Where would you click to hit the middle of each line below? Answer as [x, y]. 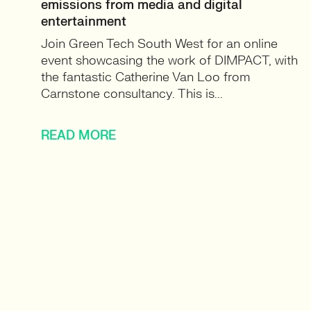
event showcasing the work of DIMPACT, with [169, 61]
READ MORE [78, 136]
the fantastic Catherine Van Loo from [146, 77]
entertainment [84, 22]
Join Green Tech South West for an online [159, 44]
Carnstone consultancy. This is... [132, 94]
